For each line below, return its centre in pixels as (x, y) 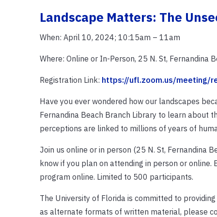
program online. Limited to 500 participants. (116, 177)
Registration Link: (70, 80)
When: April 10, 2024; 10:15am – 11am (110, 37)
